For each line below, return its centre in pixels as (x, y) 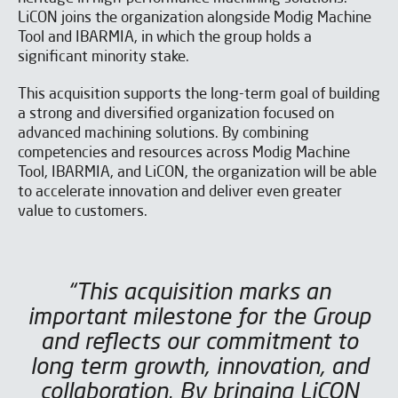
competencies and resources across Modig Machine (184, 154)
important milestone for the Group (199, 318)
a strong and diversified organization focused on (176, 115)
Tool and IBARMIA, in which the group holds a (165, 38)
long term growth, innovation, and (199, 368)
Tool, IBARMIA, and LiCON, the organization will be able (197, 173)
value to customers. (83, 212)
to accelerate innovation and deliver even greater (180, 193)
